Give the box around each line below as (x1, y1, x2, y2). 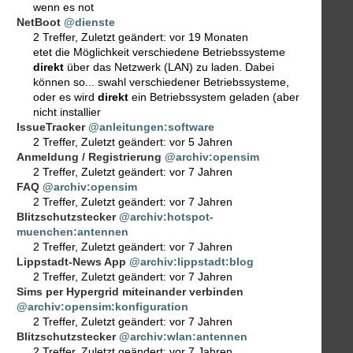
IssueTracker (17, 121, 85, 134)
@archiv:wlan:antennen (119, 330, 247, 344)
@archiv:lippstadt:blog (129, 255, 254, 269)
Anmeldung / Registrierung (17, 150, 162, 164)
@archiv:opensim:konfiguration (17, 300, 188, 314)
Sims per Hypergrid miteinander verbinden (17, 285, 243, 299)
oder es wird (33, 91, 98, 104)
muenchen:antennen (17, 225, 128, 239)
